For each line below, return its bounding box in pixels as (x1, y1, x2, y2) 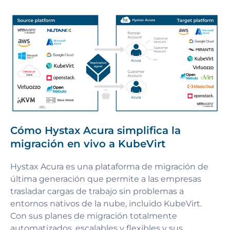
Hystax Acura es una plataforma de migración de (10, 161, 208, 171)
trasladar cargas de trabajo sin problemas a (10, 186, 184, 196)
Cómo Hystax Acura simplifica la (10, 124, 181, 137)
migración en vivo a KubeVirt (10, 137, 165, 150)
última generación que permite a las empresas (10, 174, 201, 184)
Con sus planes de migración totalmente (10, 210, 177, 221)
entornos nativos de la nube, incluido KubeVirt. (10, 198, 202, 208)
